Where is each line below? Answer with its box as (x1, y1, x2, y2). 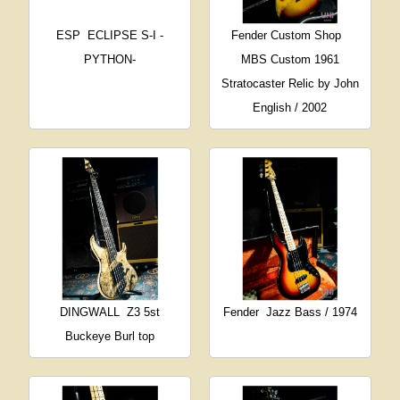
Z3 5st (127, 304, 161, 319)
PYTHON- (84, 53, 137, 67)
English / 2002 (253, 101, 328, 115)
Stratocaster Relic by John (221, 77, 359, 91)
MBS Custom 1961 (240, 53, 339, 67)
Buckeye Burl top (65, 329, 155, 343)
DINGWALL (60, 304, 121, 319)
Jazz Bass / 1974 (265, 304, 357, 319)
